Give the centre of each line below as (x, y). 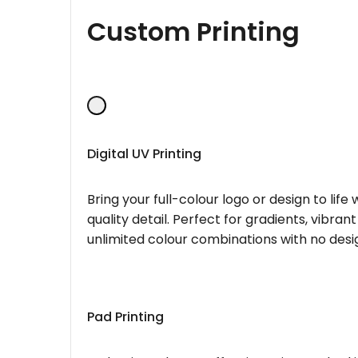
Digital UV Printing (144, 153)
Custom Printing (193, 32)
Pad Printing (125, 316)
